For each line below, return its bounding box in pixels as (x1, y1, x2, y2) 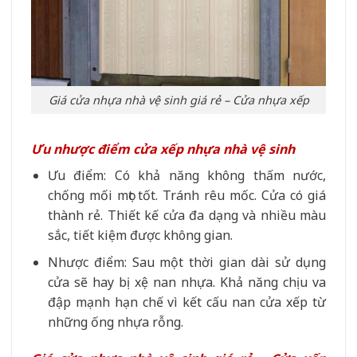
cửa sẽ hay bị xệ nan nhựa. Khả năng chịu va (47, 273, 326, 292)
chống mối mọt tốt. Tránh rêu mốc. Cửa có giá (47, 186, 326, 204)
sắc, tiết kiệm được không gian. (47, 226, 233, 244)
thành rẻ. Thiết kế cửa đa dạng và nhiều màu (47, 206, 326, 224)
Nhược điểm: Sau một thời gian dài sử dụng (47, 253, 326, 272)
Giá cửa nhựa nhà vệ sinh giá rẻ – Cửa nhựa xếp (48, 92, 309, 108)
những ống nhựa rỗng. (47, 313, 183, 331)
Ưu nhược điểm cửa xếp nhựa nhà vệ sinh (31, 139, 295, 158)
